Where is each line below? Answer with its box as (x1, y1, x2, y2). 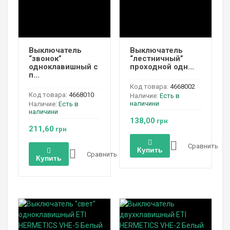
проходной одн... (129, 62, 194, 72)
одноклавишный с (29, 62, 98, 72)
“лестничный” (129, 54, 183, 64)
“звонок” (29, 54, 62, 64)
